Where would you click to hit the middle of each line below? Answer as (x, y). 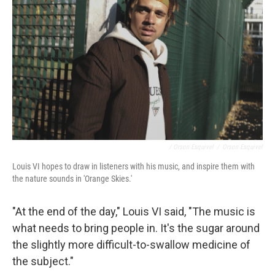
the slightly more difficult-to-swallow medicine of (131, 245)
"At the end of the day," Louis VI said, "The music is (134, 211)
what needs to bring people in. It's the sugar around (136, 228)
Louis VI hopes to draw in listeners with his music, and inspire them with (134, 166)
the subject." (43, 261)
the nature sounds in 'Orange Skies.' (72, 179)
